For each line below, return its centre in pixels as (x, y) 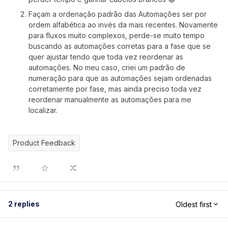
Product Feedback (44, 143)
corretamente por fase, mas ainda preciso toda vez (115, 89)
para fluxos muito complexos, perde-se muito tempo (117, 35)
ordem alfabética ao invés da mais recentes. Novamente (123, 25)
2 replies (24, 204)
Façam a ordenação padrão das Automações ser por (118, 14)
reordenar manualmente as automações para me (110, 99)
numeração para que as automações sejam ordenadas (120, 78)
